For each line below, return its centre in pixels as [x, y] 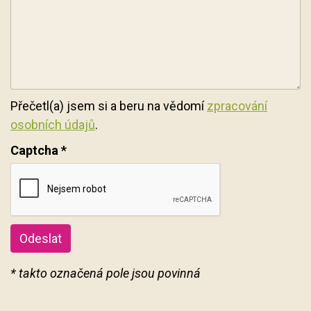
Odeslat [41, 239]
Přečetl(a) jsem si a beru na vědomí [109, 106]
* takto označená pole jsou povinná [106, 274]
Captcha [34, 151]
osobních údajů [53, 125]
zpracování [237, 106]
